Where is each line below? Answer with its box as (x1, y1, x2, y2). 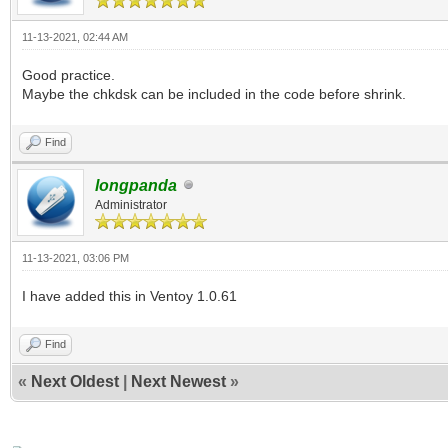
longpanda (95, 176, 177, 194)
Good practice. (22, 66, 115, 83)
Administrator (95, 197, 167, 212)
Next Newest (131, 372, 226, 390)
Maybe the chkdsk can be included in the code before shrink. (22, 85, 406, 102)
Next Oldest (31, 372, 119, 390)
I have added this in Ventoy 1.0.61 (22, 287, 237, 304)
